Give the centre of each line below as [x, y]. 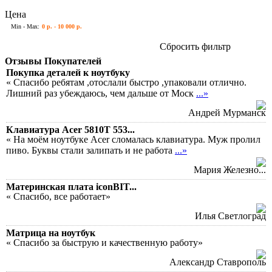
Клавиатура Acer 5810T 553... [70, 129]
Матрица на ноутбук [51, 233]
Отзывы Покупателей [53, 61]
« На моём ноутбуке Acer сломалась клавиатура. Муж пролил [133, 139]
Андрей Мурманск [227, 112]
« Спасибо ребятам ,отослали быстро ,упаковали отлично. [126, 82]
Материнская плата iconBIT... [71, 186]
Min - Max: [25, 26]
